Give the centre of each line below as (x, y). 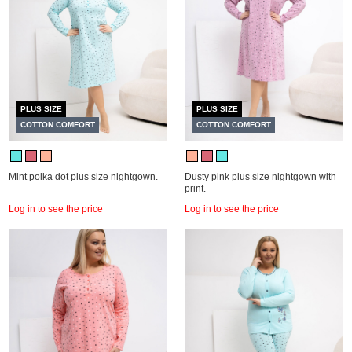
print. (195, 189)
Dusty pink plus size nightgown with (260, 177)
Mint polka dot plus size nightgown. (83, 177)
